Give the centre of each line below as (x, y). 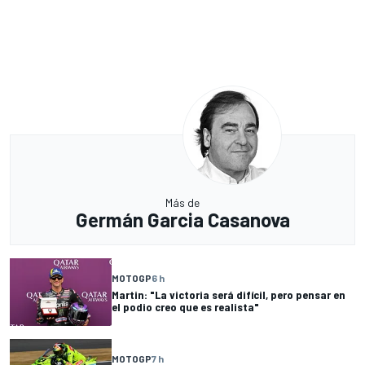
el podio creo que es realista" (185, 306)
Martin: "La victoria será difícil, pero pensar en (229, 294)
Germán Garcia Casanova (182, 220)
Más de (182, 203)
